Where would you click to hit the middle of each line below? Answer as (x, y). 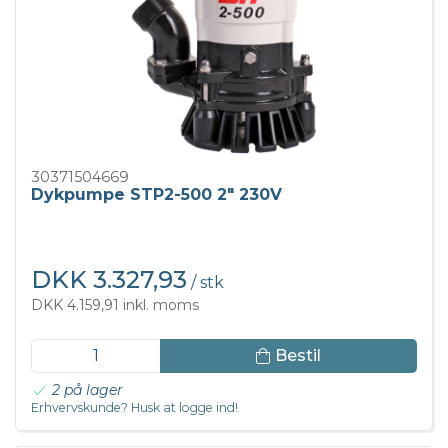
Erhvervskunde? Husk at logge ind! (134, 408)
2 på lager (87, 390)
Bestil (297, 355)
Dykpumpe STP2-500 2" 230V (156, 195)
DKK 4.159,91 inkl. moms (115, 305)
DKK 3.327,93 (109, 280)
